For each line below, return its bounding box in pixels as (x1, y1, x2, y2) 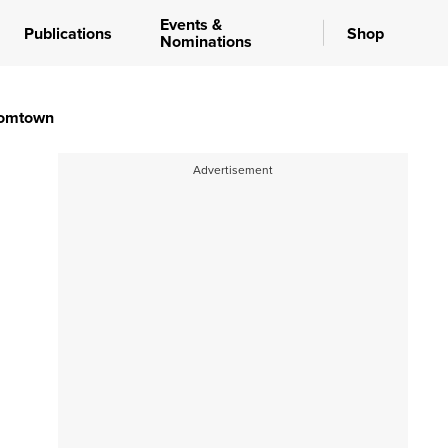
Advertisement (193, 161, 273, 179)
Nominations (160, 30, 253, 53)
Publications (24, 21, 113, 45)
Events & (160, 13, 223, 36)
